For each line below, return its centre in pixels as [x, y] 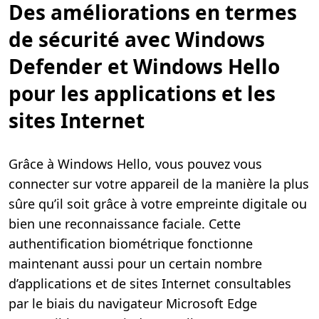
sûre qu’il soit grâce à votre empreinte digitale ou [158, 203]
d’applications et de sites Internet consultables [150, 283]
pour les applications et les [142, 93]
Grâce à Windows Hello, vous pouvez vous [135, 163]
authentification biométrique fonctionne [131, 243]
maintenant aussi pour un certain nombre [135, 263]
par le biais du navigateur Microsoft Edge [133, 303]
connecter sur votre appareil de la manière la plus [159, 183]
